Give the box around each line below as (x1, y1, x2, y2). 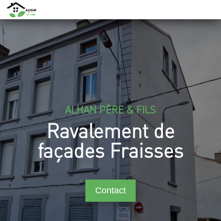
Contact (95, 185, 126, 196)
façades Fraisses (37, 137, 184, 162)
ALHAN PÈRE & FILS (65, 103, 156, 116)
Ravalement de (46, 117, 175, 143)
